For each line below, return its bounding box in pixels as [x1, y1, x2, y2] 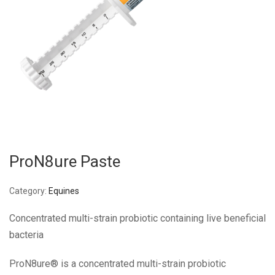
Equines [48, 186, 79, 196]
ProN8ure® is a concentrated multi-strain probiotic [9, 258, 226, 269]
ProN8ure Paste [9, 150, 120, 174]
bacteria [9, 229, 44, 241]
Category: [9, 186, 48, 196]
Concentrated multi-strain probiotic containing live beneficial [9, 212, 266, 224]
